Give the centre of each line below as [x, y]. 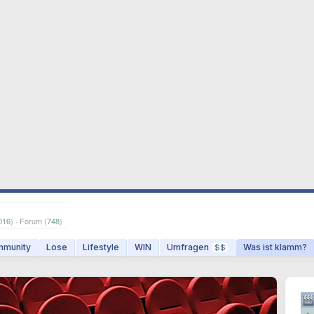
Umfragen [188, 247]
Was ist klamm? [275, 247]
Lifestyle [101, 247]
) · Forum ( [29, 221]
